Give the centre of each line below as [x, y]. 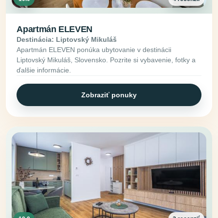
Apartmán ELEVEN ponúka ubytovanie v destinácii [94, 50]
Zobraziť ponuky [109, 95]
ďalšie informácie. [44, 70]
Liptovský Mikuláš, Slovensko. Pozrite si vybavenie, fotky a [106, 60]
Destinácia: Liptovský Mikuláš [67, 40]
